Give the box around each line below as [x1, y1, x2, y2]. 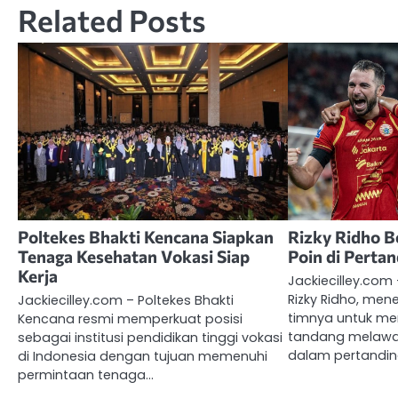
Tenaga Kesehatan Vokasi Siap [18, 245, 250, 267]
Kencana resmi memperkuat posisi [18, 309, 243, 328]
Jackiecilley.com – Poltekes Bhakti [18, 291, 234, 309]
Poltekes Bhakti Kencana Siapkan [18, 226, 274, 247]
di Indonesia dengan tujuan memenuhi [18, 346, 267, 365]
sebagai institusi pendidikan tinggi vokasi [18, 328, 283, 346]
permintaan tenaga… [18, 365, 154, 384]
